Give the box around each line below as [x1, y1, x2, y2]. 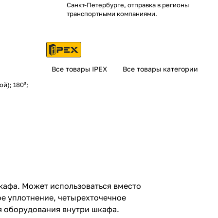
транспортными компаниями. [67, 10, 157, 18]
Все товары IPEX [52, 65, 107, 73]
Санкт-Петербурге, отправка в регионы [67, 1, 189, 9]
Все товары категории [123, 65, 198, 73]
